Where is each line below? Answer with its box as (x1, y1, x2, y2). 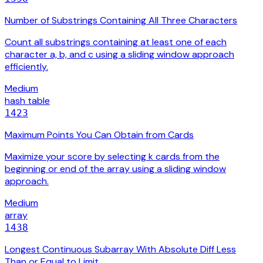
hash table (5, 95, 50, 107)
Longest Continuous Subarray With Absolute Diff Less (5, 243, 236, 256)
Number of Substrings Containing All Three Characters (5, 14, 237, 27)
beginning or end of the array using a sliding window (5, 163, 226, 176)
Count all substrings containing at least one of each (5, 36, 227, 49)
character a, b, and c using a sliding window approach (5, 48, 234, 61)
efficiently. (5, 60, 48, 73)
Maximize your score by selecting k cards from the (5, 150, 220, 163)
